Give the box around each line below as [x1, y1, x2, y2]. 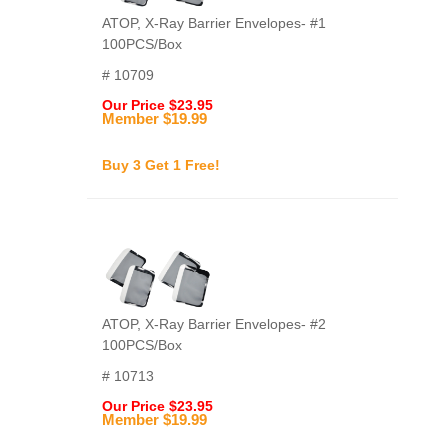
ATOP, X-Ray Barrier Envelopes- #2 [102, 316, 326, 332]
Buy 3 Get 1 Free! [102, 157, 220, 173]
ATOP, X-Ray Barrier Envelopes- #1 [102, 15, 326, 31]
